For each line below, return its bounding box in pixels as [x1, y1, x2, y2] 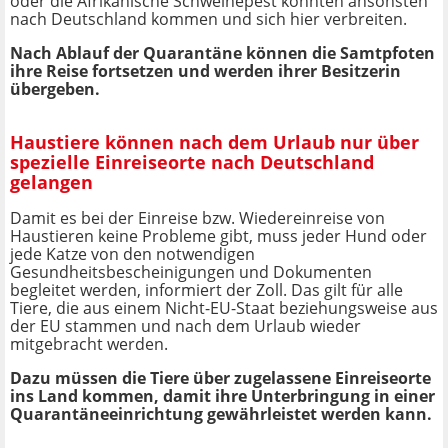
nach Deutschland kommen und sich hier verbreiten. [10, 8, 407, 31]
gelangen [10, 169, 93, 194]
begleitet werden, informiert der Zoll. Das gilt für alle [10, 279, 403, 302]
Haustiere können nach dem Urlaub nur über [10, 129, 419, 154]
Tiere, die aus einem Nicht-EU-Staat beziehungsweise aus [10, 297, 438, 320]
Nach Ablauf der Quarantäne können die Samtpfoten [10, 42, 435, 65]
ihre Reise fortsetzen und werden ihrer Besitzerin [10, 60, 401, 83]
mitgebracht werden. [10, 333, 168, 356]
